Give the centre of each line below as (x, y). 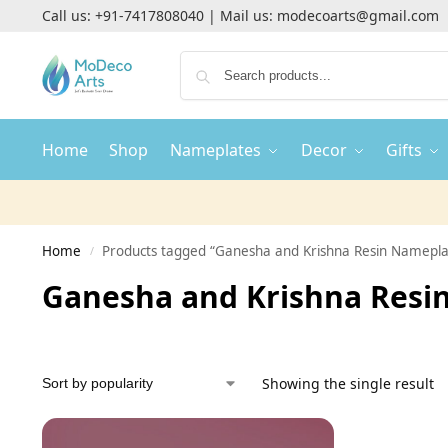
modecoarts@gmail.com (357, 15)
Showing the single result (347, 383)
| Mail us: (240, 15)
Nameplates (216, 150)
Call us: (68, 15)
